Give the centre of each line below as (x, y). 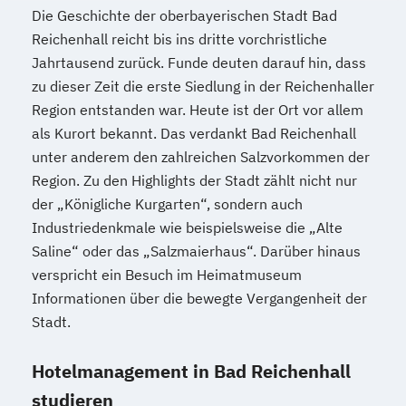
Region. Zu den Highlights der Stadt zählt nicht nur (194, 180)
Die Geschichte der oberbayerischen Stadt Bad (184, 15)
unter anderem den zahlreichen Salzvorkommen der (201, 156)
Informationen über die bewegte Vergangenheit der (199, 298)
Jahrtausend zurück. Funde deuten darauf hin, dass (199, 62)
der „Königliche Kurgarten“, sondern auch (167, 203)
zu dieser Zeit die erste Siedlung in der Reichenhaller (203, 86)
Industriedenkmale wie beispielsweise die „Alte (187, 227)
